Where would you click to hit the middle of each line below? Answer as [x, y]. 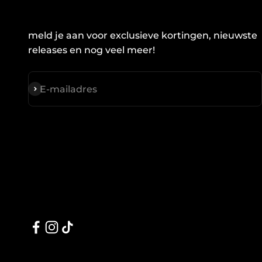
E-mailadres [68, 89]
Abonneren [55, 89]
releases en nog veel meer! [92, 50]
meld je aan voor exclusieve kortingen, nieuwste [143, 36]
